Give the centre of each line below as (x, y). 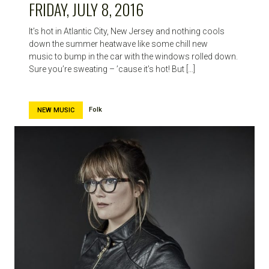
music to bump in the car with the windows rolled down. (133, 56)
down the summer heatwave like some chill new (118, 44)
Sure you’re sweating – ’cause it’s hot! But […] (112, 69)
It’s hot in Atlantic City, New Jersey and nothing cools (127, 31)
